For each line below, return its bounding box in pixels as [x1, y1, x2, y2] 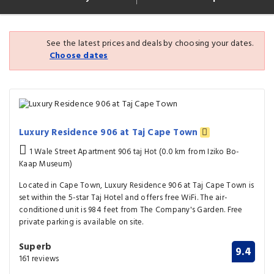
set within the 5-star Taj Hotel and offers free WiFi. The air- [19, 191, 228, 204]
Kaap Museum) [19, 157, 73, 171]
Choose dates [50, 49, 108, 63]
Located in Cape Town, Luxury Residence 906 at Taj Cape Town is [19, 179, 254, 192]
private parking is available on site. [19, 215, 144, 229]
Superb [19, 239, 52, 254]
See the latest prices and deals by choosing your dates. [46, 37, 253, 51]
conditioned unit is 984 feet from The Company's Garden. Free [19, 203, 243, 217]
